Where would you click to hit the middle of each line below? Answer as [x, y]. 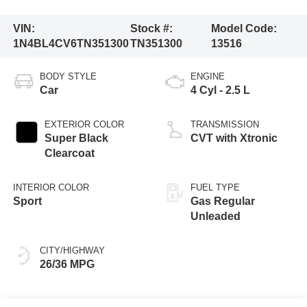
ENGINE [208, 76]
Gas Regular [223, 201]
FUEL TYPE [215, 187]
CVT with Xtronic [234, 138]
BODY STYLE [68, 76]
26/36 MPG [67, 264]
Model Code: [244, 28]
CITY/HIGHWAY [72, 250]
